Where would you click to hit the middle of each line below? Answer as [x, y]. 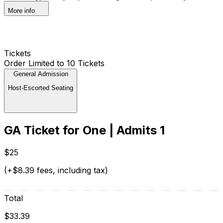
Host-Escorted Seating [41, 88]
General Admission [41, 74]
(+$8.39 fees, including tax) [56, 170]
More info [21, 10]
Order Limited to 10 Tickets [54, 63]
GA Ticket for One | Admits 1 [84, 130]
